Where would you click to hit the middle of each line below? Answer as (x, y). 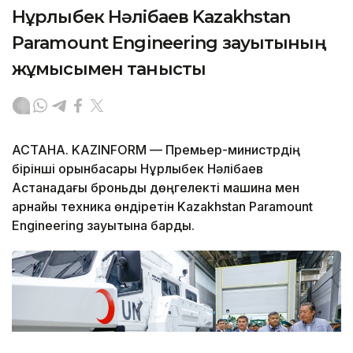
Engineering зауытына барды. (105, 226)
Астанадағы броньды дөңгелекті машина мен (156, 188)
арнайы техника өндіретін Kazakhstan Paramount (162, 207)
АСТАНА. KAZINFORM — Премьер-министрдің (156, 150)
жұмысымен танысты (109, 69)
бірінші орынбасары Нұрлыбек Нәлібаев (137, 169)
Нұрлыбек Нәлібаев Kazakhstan (151, 17)
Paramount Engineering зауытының (169, 43)
